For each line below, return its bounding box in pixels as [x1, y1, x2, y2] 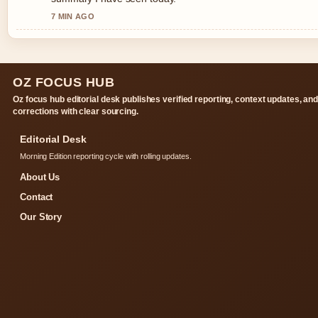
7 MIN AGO [51, 12, 94, 21]
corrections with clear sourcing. [13, 106, 138, 117]
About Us [20, 172, 60, 183]
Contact [20, 192, 53, 203]
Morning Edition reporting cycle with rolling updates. [20, 152, 192, 161]
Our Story [20, 212, 62, 223]
